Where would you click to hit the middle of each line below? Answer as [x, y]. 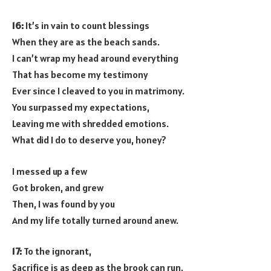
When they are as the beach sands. [86, 42]
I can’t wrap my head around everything [95, 58]
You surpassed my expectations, [81, 107]
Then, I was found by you [64, 204]
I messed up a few [50, 171]
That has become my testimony [80, 75]
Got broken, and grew [58, 187]
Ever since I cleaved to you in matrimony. [98, 91]
